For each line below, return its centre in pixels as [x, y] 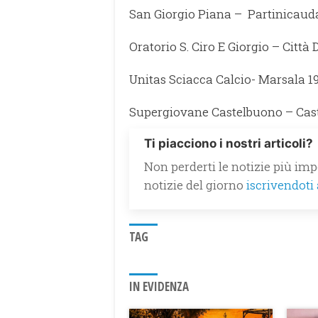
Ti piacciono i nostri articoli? [229, 143]
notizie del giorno [195, 185]
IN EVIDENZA [159, 286]
